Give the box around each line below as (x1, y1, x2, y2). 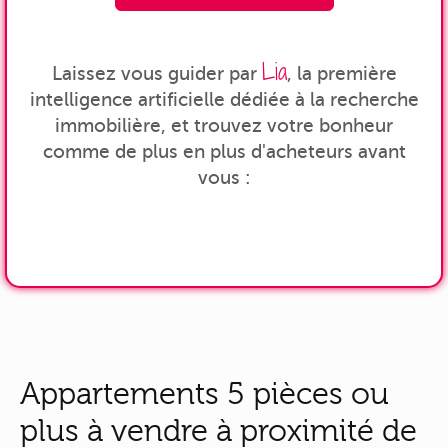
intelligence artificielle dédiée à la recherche (29, 88, 419, 110)
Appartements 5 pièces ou (20, 376, 389, 412)
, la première (286, 62, 397, 84)
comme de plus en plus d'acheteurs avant (42, 140, 406, 162)
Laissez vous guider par (51, 62, 262, 84)
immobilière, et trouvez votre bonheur (55, 114, 393, 136)
